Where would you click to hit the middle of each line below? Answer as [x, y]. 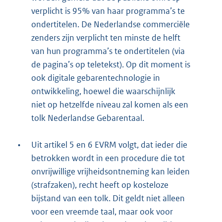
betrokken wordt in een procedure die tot [108, 158]
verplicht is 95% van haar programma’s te [108, 11]
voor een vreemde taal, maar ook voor [102, 212]
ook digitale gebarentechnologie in [96, 78]
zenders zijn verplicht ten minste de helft [106, 38]
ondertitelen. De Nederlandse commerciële [111, 25]
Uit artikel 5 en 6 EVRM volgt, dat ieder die [109, 145]
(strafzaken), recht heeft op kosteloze [100, 185]
